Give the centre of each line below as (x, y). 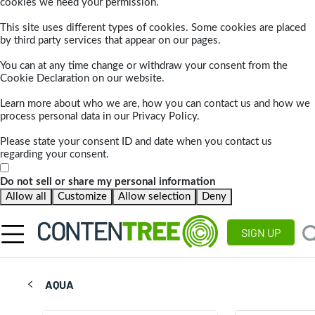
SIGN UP (261, 233)
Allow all (26, 197)
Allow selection (154, 197)
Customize (82, 197)
